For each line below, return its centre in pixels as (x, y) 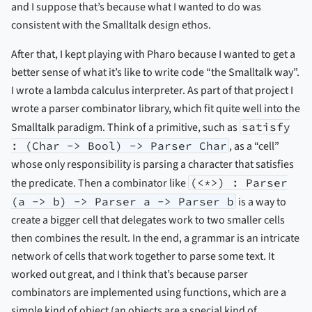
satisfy (266, 127)
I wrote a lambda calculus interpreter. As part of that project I (152, 91)
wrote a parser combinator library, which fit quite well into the (156, 109)
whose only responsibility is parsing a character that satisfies (153, 165)
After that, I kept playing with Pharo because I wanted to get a (153, 55)
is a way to (262, 202)
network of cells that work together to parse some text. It (143, 257)
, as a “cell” (255, 147)
